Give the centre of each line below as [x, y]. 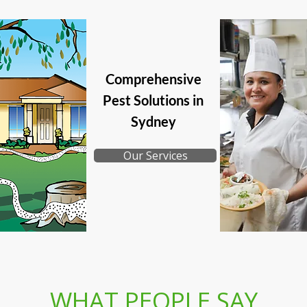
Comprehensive [153, 79]
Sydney [153, 121]
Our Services [155, 156]
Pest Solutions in [153, 100]
